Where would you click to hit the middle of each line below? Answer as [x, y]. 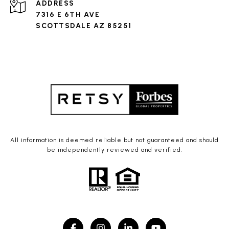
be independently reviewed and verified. [114, 150]
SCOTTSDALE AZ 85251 [84, 26]
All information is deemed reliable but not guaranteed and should [114, 140]
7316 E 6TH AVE [68, 14]
